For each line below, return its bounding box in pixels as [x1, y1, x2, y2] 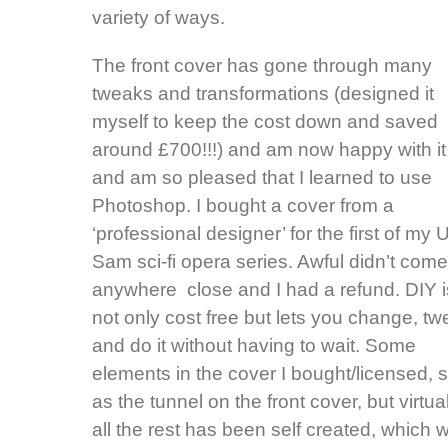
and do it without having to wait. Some [92, 335, 416, 357]
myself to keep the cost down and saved [92, 111, 438, 133]
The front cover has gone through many [92, 55, 432, 77]
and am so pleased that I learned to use [92, 167, 432, 189]
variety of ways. [92, 6, 225, 28]
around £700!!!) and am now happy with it [92, 139, 446, 161]
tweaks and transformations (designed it [92, 83, 434, 105]
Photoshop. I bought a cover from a [92, 195, 394, 217]
